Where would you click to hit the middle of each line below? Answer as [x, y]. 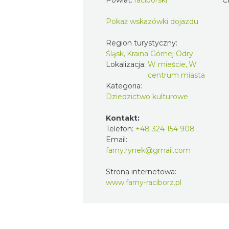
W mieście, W [172, 64]
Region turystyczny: [143, 43]
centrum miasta [176, 75]
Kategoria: [125, 86]
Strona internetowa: [141, 171]
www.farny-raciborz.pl [144, 182]
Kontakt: [123, 118]
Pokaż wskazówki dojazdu [152, 21]
